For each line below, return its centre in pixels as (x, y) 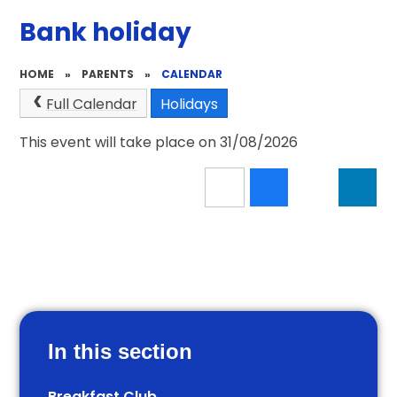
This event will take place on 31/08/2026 (159, 143)
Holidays (189, 104)
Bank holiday (106, 33)
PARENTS (108, 74)
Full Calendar (91, 104)
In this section (121, 352)
